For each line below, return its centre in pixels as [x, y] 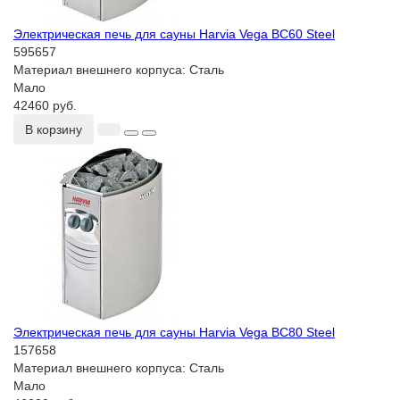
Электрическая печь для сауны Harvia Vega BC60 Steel [174, 34]
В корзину [54, 130]
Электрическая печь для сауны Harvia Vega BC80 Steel [174, 333]
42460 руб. [45, 106]
